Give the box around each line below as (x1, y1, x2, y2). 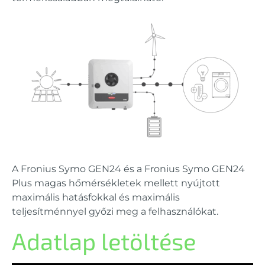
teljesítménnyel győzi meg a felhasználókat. (12, 206, 218, 218)
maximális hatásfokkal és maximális (12, 192, 180, 203)
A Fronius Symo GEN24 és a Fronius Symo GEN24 (12, 163, 245, 175)
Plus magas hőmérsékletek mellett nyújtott (12, 177, 220, 189)
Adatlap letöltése (12, 226, 196, 255)
